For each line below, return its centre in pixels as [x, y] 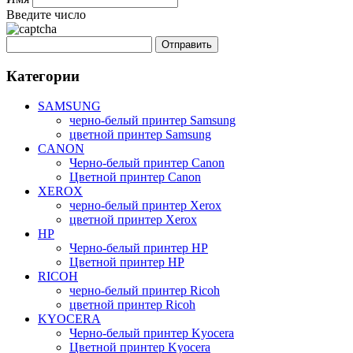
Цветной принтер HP [127, 262]
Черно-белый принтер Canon [147, 163]
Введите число [46, 14]
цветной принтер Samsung [140, 135]
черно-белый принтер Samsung [152, 121]
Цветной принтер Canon [135, 177]
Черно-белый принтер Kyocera [152, 333]
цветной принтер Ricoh [132, 305]
